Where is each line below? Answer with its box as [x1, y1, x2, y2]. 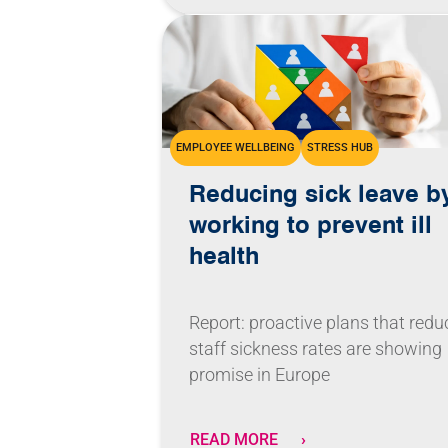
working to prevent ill [189, 209, 433, 240]
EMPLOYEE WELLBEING [175, 141, 295, 155]
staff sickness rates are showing [189, 339, 443, 360]
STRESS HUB [306, 141, 373, 155]
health [189, 240, 260, 271]
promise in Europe [189, 365, 331, 386]
